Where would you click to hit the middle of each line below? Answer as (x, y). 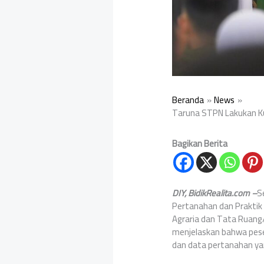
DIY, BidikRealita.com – (215, 193)
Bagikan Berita (200, 144)
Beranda (188, 100)
